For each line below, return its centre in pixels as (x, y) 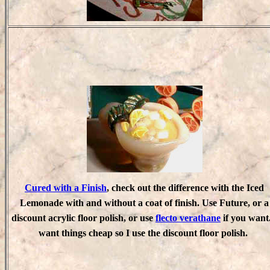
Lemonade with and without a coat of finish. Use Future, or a (144, 202)
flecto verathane (188, 218)
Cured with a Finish (66, 187)
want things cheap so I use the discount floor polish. (144, 233)
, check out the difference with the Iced (185, 187)
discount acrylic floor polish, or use (83, 218)
